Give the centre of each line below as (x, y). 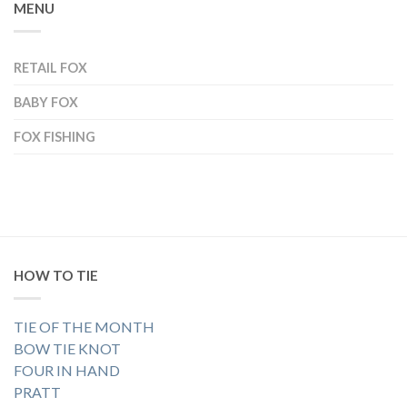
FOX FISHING (55, 137)
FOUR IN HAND (67, 371)
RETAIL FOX (50, 68)
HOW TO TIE (56, 276)
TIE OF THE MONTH (84, 327)
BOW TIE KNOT (67, 349)
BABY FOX (46, 103)
